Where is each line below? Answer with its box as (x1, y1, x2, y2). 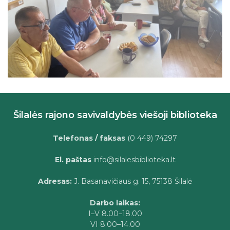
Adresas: (38, 177, 72, 186)
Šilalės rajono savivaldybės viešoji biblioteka (13, 109, 217, 121)
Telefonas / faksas (53, 133, 125, 143)
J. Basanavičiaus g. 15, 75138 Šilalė (72, 177, 192, 186)
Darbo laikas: (90, 198, 140, 208)
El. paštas (54, 155, 91, 165)
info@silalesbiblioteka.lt (91, 155, 176, 165)
